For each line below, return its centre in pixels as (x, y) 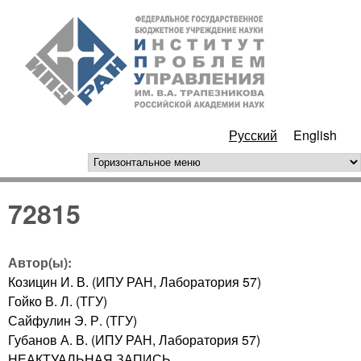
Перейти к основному (184, 12)
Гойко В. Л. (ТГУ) (58, 301)
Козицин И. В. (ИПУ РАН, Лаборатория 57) (135, 281)
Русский (253, 135)
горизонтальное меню (176, 165)
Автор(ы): (41, 262)
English (315, 135)
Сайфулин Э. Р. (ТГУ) (73, 320)
